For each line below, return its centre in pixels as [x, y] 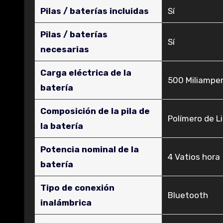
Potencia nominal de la [90, 149]
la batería [62, 126]
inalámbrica [66, 203]
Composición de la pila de [95, 111]
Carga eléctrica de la [86, 73]
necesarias [65, 49]
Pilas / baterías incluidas [95, 11]
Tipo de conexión [78, 188]
